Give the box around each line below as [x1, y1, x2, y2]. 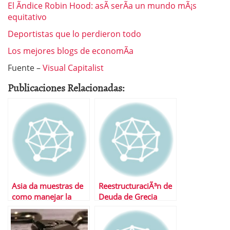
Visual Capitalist [43, 62, 104, 74]
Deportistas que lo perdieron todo [8, 28, 141, 40]
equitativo [8, 11, 47, 23]
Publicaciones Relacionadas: [8, 80, 125, 95]
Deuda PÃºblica [12, 202, 66, 214]
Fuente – [8, 62, 43, 74]
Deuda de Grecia [99, 191, 157, 203]
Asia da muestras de [12, 181, 83, 192]
